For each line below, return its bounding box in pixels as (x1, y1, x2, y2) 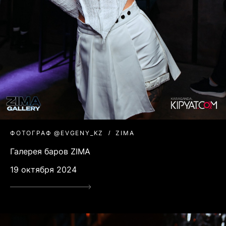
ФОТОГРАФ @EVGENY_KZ (10, 129, 104, 137)
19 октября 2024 (10, 164, 77, 175)
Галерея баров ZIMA (10, 146, 90, 156)
